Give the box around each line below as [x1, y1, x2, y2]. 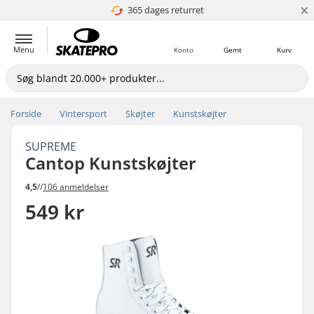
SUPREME [25, 139, 76, 154]
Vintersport [60, 107, 107, 120]
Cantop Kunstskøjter [25, 151, 196, 175]
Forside [11, 107, 41, 120]
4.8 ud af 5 [139, 4, 182, 16]
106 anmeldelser [43, 180, 109, 193]
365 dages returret [128, 4, 204, 16]
